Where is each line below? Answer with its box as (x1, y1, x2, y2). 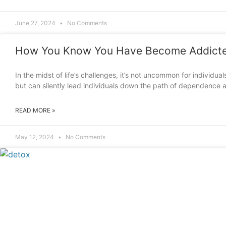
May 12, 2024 (15, 133, 55, 141)
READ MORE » (15, 106, 55, 114)
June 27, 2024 (15, 19, 57, 27)
